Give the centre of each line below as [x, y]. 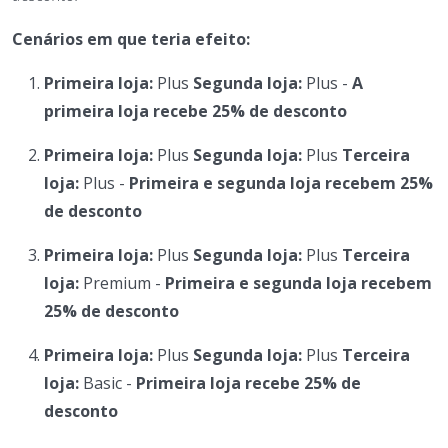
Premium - [122, 282]
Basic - [107, 382]
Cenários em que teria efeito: [131, 38]
